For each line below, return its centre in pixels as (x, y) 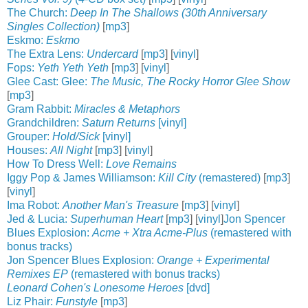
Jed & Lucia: (38, 219)
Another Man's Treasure (121, 205)
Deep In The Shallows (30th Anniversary (168, 12)
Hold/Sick (76, 136)
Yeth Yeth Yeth (73, 67)
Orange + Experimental (213, 260)
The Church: (38, 12)
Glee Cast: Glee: (48, 81)
